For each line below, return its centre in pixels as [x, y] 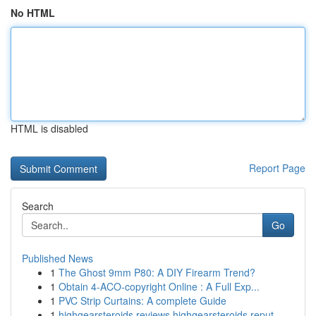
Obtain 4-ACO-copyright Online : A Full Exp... [159, 286]
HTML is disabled [49, 128]
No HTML [33, 13]
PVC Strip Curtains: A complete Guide [142, 300]
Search [38, 206]
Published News [57, 258]
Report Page [277, 168]
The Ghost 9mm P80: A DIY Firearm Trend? [157, 272]
